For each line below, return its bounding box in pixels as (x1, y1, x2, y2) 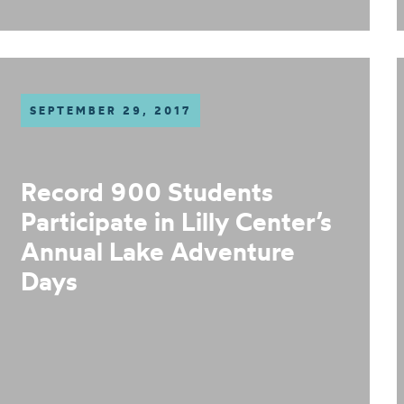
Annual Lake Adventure (21, 235, 295, 267)
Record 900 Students (21, 176, 273, 207)
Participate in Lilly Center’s (21, 206, 332, 237)
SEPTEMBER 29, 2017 (30, 104, 191, 117)
